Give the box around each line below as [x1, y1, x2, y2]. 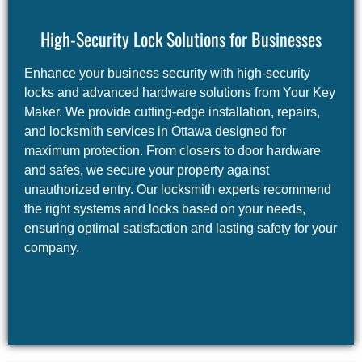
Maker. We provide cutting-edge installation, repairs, [23, 104, 320, 119]
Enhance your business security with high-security [23, 65, 310, 80]
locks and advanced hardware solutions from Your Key [23, 85, 335, 99]
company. [23, 240, 79, 255]
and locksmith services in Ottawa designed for [23, 124, 286, 138]
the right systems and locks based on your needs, [23, 201, 305, 216]
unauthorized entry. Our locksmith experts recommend [23, 182, 331, 196]
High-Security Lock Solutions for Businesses [40, 25, 322, 52]
